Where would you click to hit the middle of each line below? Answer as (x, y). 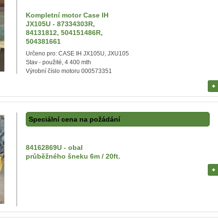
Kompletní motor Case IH (67, 15)
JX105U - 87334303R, (60, 24)
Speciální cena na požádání (74, 119)
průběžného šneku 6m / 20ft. (73, 156)
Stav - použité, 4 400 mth (58, 62)
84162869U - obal (54, 147)
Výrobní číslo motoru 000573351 (69, 71)
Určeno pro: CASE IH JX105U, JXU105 (77, 54)
